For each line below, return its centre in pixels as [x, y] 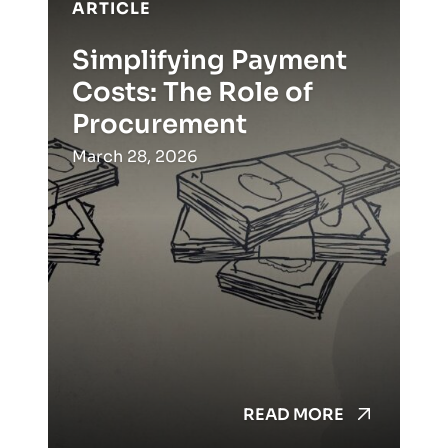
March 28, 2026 [135, 157]
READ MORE [293, 415]
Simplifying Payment [209, 61]
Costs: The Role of [192, 93]
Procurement [159, 125]
